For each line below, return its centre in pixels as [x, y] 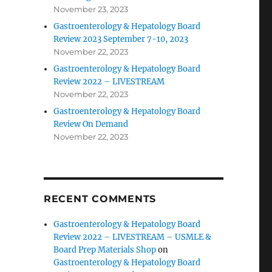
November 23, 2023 [91, 9]
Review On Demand [91, 124]
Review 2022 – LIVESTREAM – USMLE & [133, 237]
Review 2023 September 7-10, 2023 [122, 39]
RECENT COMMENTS [100, 199]
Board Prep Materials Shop [105, 250]
